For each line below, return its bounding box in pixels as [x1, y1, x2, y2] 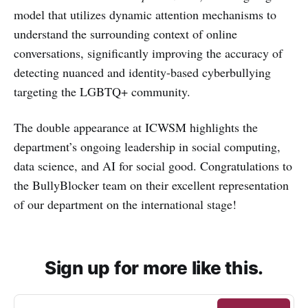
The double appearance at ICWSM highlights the [14, 119, 258, 136]
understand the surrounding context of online [14, 25, 237, 43]
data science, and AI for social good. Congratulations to [14, 157, 292, 175]
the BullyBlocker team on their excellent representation [14, 177, 289, 194]
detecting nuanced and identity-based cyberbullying [14, 64, 271, 81]
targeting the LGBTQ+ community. [14, 83, 190, 100]
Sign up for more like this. [45, 257, 263, 279]
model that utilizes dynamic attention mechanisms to [14, 6, 276, 23]
